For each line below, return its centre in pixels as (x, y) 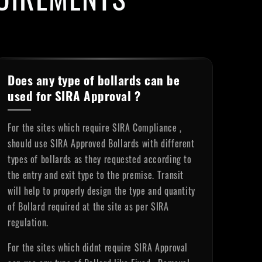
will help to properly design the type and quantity (102, 191)
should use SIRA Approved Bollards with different (101, 143)
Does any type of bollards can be (94, 80)
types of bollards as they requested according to (100, 159)
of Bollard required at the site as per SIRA (88, 206)
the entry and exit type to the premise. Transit (96, 175)
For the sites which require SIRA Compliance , (95, 127)
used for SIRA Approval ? (74, 96)
